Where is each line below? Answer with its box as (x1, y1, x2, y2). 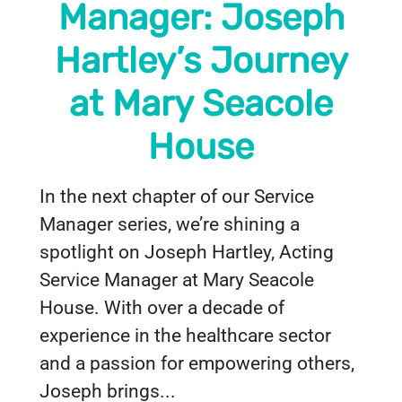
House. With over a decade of (39, 297, 284, 319)
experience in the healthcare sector (39, 325, 331, 346)
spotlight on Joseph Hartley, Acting (39, 241, 334, 263)
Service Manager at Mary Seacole (39, 269, 314, 291)
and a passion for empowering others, (39, 353, 354, 374)
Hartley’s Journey (54, 39, 348, 82)
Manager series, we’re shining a (39, 214, 300, 235)
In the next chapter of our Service (39, 186, 314, 207)
